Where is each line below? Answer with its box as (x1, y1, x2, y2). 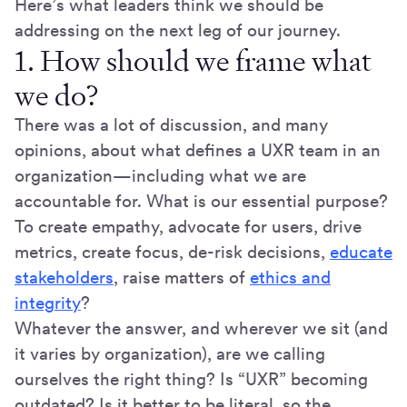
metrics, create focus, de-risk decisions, (15, 242, 330, 263)
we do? (15, 76, 99, 115)
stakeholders (15, 267, 114, 289)
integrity (15, 293, 81, 314)
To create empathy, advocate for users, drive (15, 216, 362, 238)
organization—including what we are (15, 165, 306, 187)
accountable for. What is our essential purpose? (15, 191, 388, 213)
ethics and (250, 267, 331, 289)
